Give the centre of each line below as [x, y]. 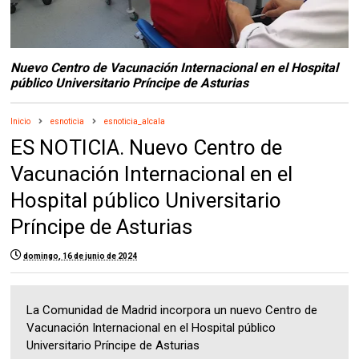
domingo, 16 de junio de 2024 [81, 256]
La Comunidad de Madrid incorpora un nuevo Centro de [172, 311]
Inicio [21, 122]
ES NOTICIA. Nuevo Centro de [147, 148]
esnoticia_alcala [135, 122]
